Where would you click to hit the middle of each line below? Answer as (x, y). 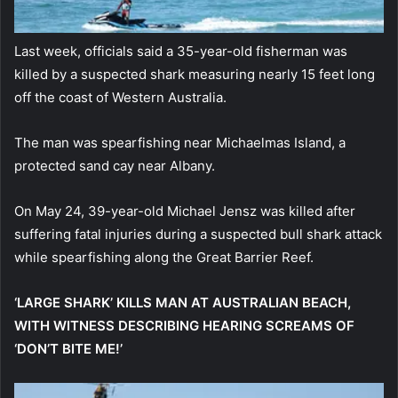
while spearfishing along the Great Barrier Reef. (164, 257)
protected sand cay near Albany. (115, 165)
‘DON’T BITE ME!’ (68, 348)
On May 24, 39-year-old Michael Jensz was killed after (185, 211)
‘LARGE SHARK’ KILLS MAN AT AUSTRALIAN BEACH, (183, 302)
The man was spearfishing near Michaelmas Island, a (180, 142)
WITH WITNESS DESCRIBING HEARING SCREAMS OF (184, 325)
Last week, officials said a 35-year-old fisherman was (181, 51)
